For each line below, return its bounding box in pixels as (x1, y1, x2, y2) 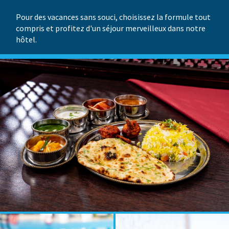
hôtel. (16, 34, 37, 45)
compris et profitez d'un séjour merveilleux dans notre (16, 23, 206, 34)
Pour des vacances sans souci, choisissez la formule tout (16, 12, 211, 22)
